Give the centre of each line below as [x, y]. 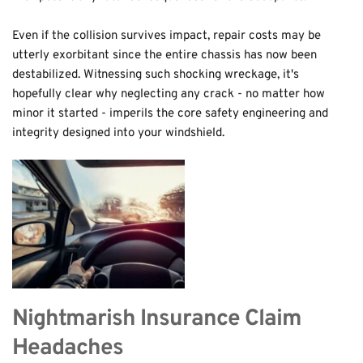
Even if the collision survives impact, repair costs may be [167, 36]
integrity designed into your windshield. [118, 133]
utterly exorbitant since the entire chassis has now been [164, 56]
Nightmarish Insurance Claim [157, 319]
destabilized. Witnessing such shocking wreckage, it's [156, 75]
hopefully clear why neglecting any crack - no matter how [169, 94]
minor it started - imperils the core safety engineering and [170, 114]
